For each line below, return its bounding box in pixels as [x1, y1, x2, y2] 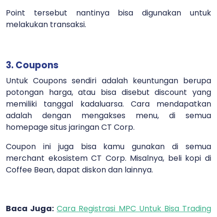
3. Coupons [6, 59, 59, 72]
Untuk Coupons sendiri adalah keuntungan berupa [6, 75, 211, 87]
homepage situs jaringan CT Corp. [6, 122, 135, 133]
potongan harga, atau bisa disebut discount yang [6, 87, 211, 98]
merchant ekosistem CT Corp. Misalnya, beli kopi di [6, 153, 211, 164]
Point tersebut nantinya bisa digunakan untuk [6, 7, 211, 19]
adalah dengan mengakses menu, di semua [6, 110, 211, 122]
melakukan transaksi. [6, 19, 86, 31]
